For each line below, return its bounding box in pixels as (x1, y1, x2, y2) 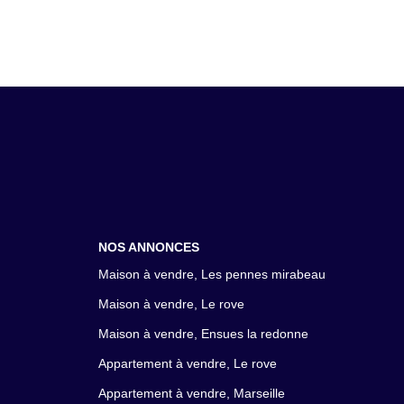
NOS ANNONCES (97, 240, 199, 254)
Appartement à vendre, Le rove (97, 355, 277, 371)
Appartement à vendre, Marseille (97, 385, 285, 400)
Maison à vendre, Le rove (97, 296, 244, 311)
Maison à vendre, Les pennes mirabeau (97, 266, 326, 281)
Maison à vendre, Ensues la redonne (97, 326, 308, 341)
